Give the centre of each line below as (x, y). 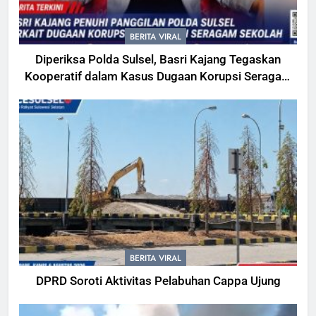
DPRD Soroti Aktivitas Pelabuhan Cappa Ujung (158, 281)
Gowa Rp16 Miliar (158, 93)
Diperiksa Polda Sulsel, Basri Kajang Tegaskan (158, 59)
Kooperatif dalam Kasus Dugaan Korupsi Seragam (158, 76)
